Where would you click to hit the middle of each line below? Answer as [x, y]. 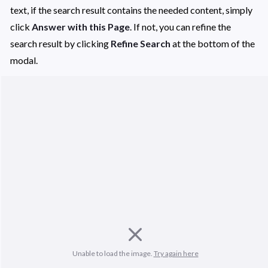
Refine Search [141, 43]
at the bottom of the [214, 43]
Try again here [176, 254]
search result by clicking [60, 43]
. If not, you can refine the [180, 26]
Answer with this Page [81, 26]
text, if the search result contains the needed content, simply [131, 10]
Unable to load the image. [113, 254]
